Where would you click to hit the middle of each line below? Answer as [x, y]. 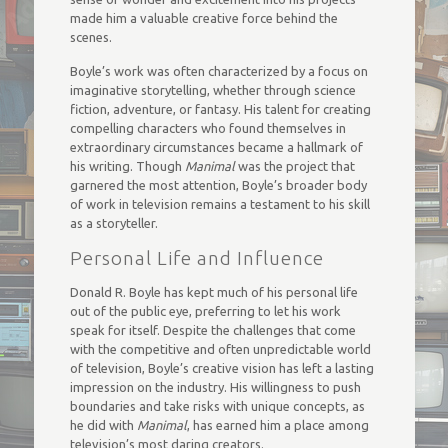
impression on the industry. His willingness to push [215, 387]
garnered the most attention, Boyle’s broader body [218, 185]
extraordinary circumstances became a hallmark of [216, 147]
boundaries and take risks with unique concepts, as [217, 406]
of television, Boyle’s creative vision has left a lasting [221, 368]
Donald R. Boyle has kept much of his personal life [213, 292]
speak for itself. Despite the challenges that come [212, 330]
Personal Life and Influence [196, 258]
